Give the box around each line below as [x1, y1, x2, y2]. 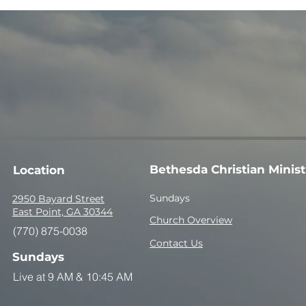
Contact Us [150, 237, 203, 249]
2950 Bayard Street [12, 193, 105, 205]
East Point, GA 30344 [12, 206, 113, 218]
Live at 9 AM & [13, 270, 86, 283]
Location [13, 163, 65, 177]
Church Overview [150, 214, 232, 226]
